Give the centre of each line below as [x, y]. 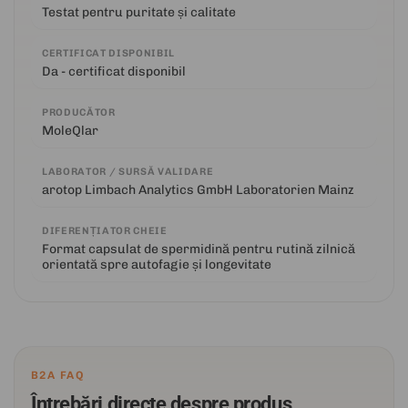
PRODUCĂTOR [79, 112]
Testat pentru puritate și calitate [139, 12]
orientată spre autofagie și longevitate [157, 264]
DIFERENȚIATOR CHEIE [105, 230]
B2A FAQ [58, 375]
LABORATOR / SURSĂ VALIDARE [128, 171]
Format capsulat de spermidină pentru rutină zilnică [199, 249]
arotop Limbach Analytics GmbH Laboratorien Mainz [199, 189]
